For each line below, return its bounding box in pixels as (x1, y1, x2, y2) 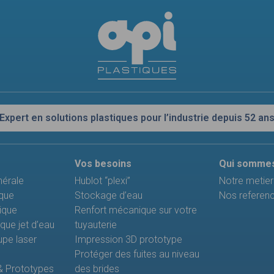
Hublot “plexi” (74, 175, 130, 187)
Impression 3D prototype (74, 234, 182, 246)
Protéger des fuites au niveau (74, 248, 199, 261)
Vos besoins (74, 158, 131, 170)
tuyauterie (74, 219, 117, 231)
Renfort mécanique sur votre (74, 204, 197, 217)
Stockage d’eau (74, 190, 143, 202)
